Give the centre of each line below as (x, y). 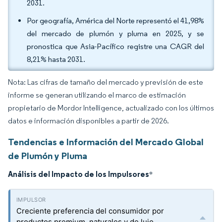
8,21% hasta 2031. (56, 59)
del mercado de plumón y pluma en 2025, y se (115, 33)
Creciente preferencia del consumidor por (90, 211)
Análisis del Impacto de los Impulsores (79, 174)
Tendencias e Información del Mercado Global (106, 142)
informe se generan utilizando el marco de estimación (97, 95)
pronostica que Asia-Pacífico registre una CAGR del (115, 46)
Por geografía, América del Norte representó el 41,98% (115, 21)
